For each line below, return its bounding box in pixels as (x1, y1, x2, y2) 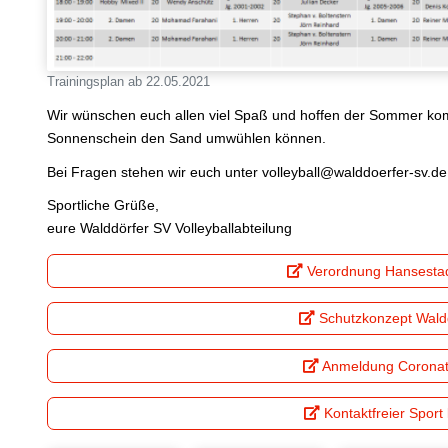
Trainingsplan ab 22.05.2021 (47, 74, 211, 89)
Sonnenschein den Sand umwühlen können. (47, 130, 327, 147)
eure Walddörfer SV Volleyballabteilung (47, 220, 293, 237)
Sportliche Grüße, (47, 197, 160, 214)
